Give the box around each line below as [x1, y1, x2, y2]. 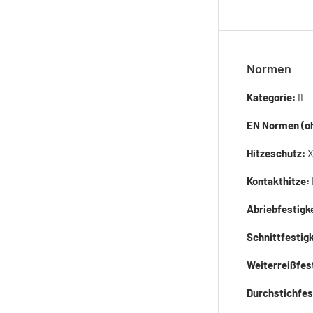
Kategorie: [247, 91, 298, 103]
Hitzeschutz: [247, 147, 307, 159]
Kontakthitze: [247, 175, 312, 187]
